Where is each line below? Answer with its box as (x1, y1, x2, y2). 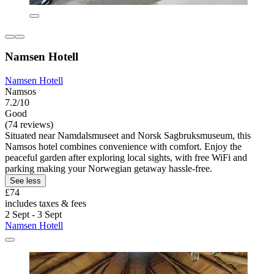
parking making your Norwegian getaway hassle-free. (5, 163, 212, 174)
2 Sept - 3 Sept (5, 209, 62, 220)
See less (10, 176, 41, 186)
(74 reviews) (5, 119, 53, 130)
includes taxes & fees (5, 198, 86, 209)
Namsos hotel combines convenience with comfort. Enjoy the (5, 141, 242, 152)
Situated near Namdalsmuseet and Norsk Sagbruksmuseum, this (5, 130, 251, 141)
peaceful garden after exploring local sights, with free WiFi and (5, 152, 247, 163)
